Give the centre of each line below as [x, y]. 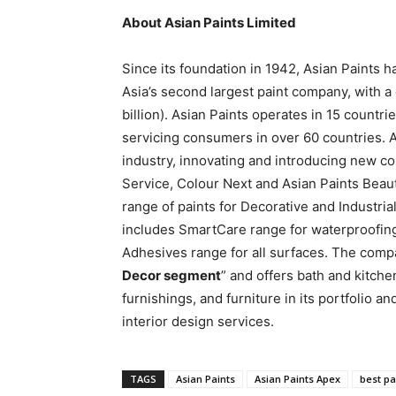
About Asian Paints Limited [209, 23]
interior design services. [198, 321]
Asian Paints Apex [297, 379]
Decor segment [171, 275]
